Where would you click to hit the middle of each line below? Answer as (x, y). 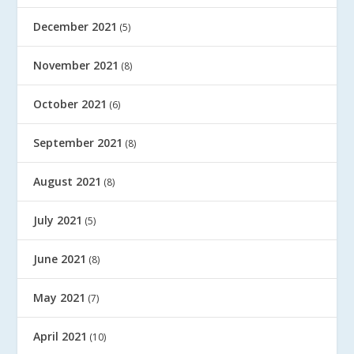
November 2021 (76, 65)
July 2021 (58, 220)
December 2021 (75, 26)
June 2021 (60, 258)
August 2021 (68, 181)
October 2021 (70, 104)
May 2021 (60, 297)
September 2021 (78, 142)
